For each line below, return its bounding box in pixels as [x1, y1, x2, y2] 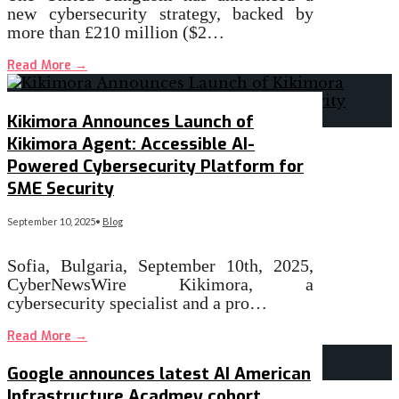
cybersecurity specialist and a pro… [7, 292, 267, 313]
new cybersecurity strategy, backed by [7, 4, 314, 24]
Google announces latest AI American [7, 362, 311, 386]
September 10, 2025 [7, 215, 95, 227]
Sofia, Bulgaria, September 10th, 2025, [7, 255, 314, 275]
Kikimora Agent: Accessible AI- [7, 132, 255, 155]
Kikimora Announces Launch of [7, 110, 254, 133]
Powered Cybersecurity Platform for [7, 154, 304, 177]
